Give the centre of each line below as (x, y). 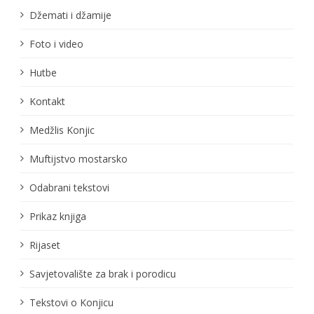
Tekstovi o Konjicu (71, 302)
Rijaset (45, 245)
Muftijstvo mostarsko (78, 158)
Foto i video (56, 43)
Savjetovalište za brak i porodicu (102, 273)
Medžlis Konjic (62, 130)
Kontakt (47, 101)
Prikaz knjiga (57, 216)
